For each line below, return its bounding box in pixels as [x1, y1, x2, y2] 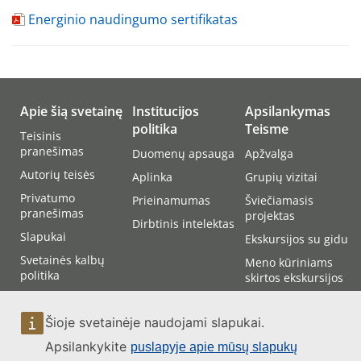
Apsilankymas [244, 102, 330, 120]
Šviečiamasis [244, 193, 313, 208]
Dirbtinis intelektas [132, 216, 235, 231]
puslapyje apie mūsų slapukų [131, 340, 297, 354]
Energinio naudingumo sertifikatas [28, 10, 238, 28]
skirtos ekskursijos [244, 270, 343, 285]
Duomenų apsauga [132, 146, 235, 161]
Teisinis [20, 128, 61, 143]
